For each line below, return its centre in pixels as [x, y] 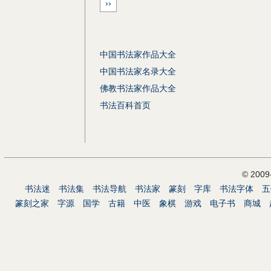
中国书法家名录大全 [138, 71]
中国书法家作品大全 [138, 54]
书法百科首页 [125, 105]
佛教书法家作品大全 [138, 88]
